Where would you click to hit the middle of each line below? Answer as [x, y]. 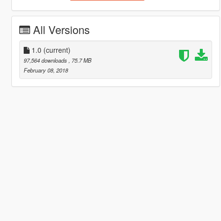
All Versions [61, 30]
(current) [57, 50]
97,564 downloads [46, 60]
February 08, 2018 [46, 70]
